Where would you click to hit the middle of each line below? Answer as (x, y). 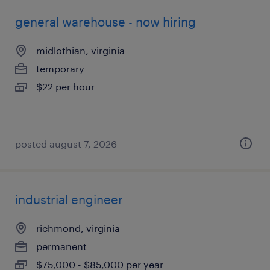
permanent (61, 246)
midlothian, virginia (80, 50)
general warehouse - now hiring (105, 22)
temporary (60, 68)
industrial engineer (69, 199)
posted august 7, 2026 (66, 144)
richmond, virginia (78, 228)
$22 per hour (65, 86)
